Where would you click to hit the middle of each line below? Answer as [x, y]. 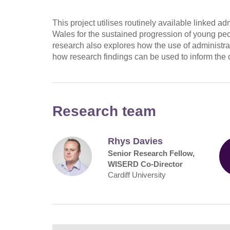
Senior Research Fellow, [151, 153]
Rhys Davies [136, 141]
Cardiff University [137, 175]
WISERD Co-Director [146, 164]
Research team [104, 111]
